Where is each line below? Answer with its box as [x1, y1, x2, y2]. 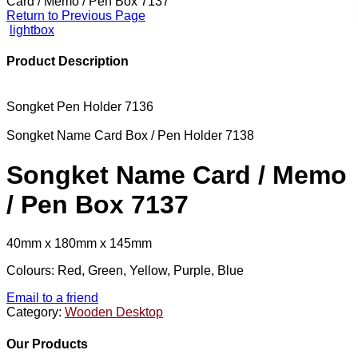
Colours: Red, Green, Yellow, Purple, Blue [6, 264, 244, 278]
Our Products [6, 336, 88, 351]
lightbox [10, 22, 54, 37]
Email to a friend [6, 291, 98, 305]
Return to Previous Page [6, 8, 145, 22]
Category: [6, 305, 65, 320]
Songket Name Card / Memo [6, 160, 347, 189]
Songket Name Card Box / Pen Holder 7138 [6, 129, 254, 143]
